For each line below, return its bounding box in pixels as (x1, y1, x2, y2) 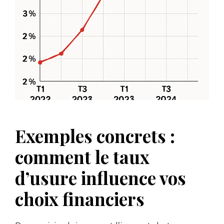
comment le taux (15, 144, 149, 168)
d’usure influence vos (15, 165, 186, 189)
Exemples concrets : (15, 123, 175, 147)
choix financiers (15, 186, 144, 210)
